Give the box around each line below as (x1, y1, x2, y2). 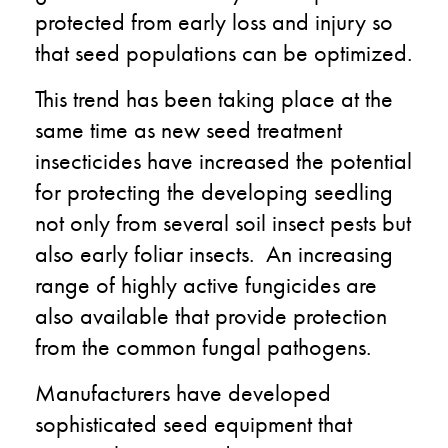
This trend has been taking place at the (35, 82, 393, 114)
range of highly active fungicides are (35, 268, 377, 300)
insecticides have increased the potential (35, 144, 412, 176)
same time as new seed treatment (35, 113, 342, 145)
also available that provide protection (35, 299, 387, 331)
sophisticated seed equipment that (35, 407, 352, 439)
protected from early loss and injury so (35, 5, 393, 37)
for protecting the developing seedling (35, 175, 393, 207)
